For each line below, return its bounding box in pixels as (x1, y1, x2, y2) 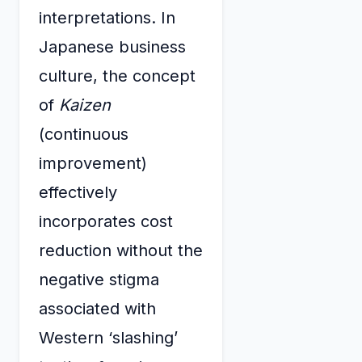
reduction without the (39, 240, 203, 260)
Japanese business (39, 36, 186, 57)
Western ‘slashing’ (39, 327, 178, 347)
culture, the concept (39, 65, 196, 86)
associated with (39, 298, 156, 318)
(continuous (39, 124, 128, 144)
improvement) (39, 153, 147, 173)
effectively (39, 182, 117, 202)
